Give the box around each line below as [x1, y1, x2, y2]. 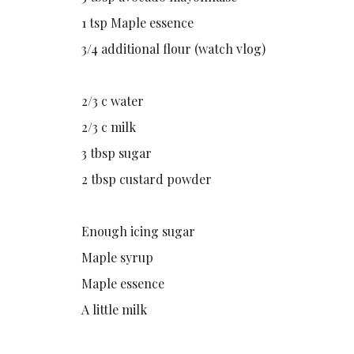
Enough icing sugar [81, 222, 196, 239]
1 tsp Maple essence [81, 13, 194, 31]
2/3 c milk [81, 118, 137, 135]
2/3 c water [81, 92, 145, 109]
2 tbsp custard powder [81, 170, 213, 187]
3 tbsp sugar [81, 144, 153, 161]
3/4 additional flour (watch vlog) [81, 40, 266, 57]
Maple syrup [81, 248, 154, 265]
